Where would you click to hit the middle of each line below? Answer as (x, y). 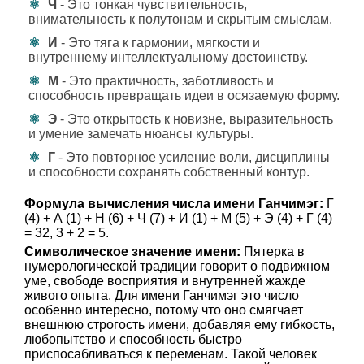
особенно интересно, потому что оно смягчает (164, 310)
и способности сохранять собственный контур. (169, 172)
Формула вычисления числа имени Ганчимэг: (174, 204)
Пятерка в (273, 251)
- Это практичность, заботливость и (166, 81)
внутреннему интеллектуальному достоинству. (168, 57)
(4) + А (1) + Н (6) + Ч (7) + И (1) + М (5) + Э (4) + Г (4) (178, 218)
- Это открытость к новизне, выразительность (195, 119)
